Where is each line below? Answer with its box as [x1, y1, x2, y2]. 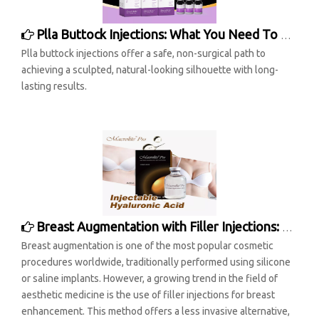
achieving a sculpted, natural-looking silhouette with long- [21, 64, 278, 75]
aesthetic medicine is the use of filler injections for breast [21, 289, 275, 300]
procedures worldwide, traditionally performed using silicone [21, 256, 291, 268]
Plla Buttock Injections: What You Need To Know [36, 27, 281, 41]
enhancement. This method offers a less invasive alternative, [21, 305, 290, 317]
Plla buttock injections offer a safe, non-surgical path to [21, 48, 266, 59]
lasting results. [21, 80, 87, 92]
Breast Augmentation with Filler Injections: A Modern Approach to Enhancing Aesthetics [36, 219, 282, 234]
